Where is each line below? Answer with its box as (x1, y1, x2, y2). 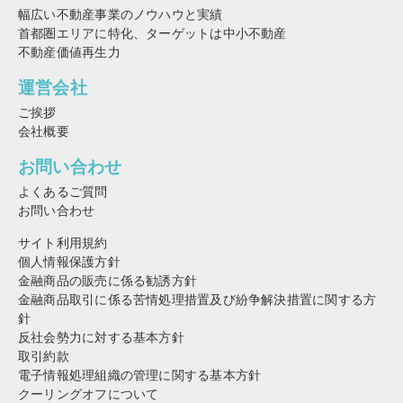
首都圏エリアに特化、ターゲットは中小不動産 (18, 22, 287, 43)
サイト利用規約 (18, 232, 108, 253)
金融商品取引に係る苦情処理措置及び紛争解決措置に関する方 (18, 289, 377, 309)
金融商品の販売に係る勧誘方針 (18, 270, 198, 291)
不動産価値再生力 (18, 41, 121, 62)
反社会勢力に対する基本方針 (18, 327, 184, 347)
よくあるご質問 (18, 181, 108, 201)
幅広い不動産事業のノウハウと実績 (18, 4, 223, 24)
